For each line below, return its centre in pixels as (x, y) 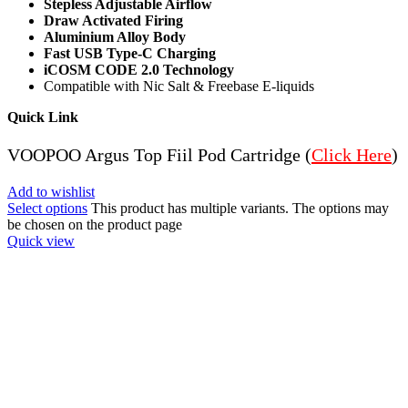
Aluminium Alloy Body (115, 36)
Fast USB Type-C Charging (130, 53)
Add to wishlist (51, 191)
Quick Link (43, 117)
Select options (47, 208)
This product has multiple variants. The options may (240, 208)
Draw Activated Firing (113, 20)
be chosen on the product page (95, 224)
